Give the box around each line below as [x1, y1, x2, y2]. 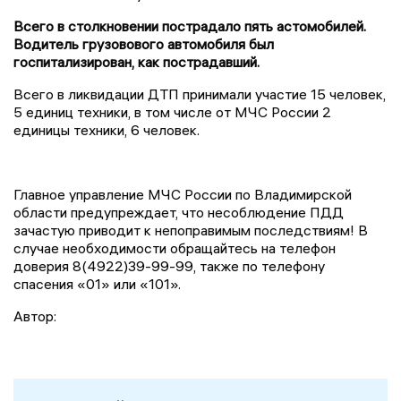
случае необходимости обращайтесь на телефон [13, 239, 336, 258]
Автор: [13, 307, 56, 326]
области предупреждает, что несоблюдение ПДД [13, 203, 344, 222]
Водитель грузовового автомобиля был [13, 35, 274, 54]
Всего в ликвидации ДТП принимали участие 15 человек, [13, 85, 386, 104]
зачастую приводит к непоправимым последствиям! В [13, 221, 368, 240]
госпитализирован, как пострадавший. [13, 53, 260, 72]
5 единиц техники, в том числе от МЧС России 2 [13, 103, 331, 122]
